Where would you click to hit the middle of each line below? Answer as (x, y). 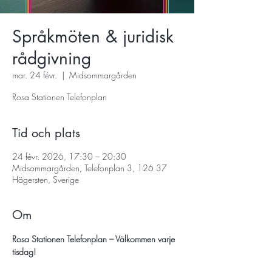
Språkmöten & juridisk (93, 36)
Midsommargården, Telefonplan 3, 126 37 (90, 168)
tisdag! (24, 252)
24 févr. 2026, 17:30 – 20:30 (69, 156)
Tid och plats (46, 133)
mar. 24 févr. (35, 75)
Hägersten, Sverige (46, 179)
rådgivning (52, 58)
